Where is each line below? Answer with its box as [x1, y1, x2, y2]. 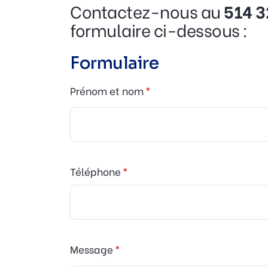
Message [70, 241, 113, 257]
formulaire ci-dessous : [70, 17, 248, 42]
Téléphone [70, 164, 121, 179]
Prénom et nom [70, 83, 144, 99]
